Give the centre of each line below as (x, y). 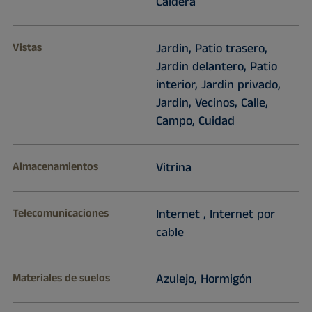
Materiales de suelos (61, 279)
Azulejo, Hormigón (204, 280)
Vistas (27, 48)
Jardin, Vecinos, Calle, (212, 103)
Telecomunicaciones (60, 214)
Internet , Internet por (215, 215)
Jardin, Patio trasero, (211, 49)
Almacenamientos (55, 167)
